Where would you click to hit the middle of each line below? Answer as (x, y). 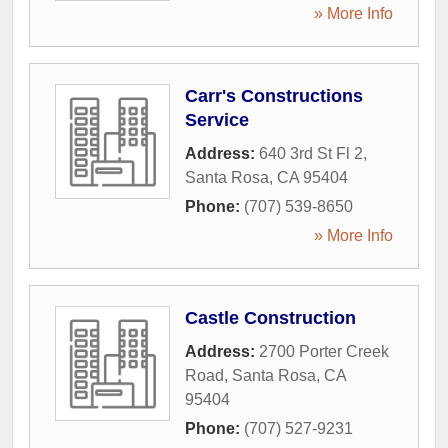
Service (217, 120)
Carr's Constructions (274, 96)
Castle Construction (270, 318)
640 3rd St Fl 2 (311, 153)
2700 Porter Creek (324, 351)
